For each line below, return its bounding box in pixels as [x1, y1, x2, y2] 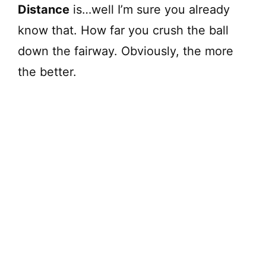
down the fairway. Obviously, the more [18, 43, 233, 58]
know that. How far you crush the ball [18, 23, 229, 37]
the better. [18, 64, 77, 79]
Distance [18, 2, 69, 17]
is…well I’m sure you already [69, 2, 230, 17]
